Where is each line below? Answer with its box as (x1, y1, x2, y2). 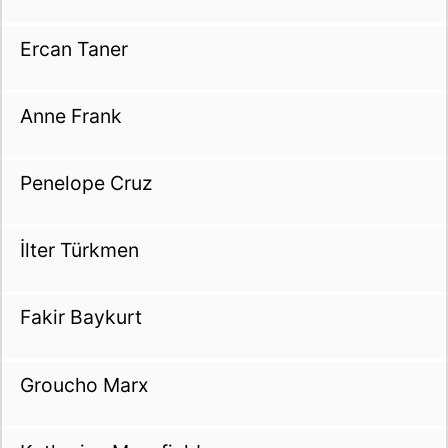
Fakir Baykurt (19, 305, 142, 330)
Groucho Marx (19, 372, 148, 397)
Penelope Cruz (19, 171, 152, 196)
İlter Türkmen (19, 238, 139, 263)
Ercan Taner (19, 36, 128, 61)
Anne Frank (19, 103, 122, 128)
